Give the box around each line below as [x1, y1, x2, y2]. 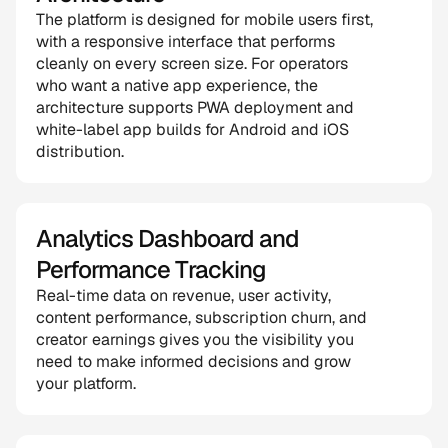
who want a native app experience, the [36, 75, 318, 96]
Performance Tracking [36, 254, 266, 285]
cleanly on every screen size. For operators [36, 53, 348, 74]
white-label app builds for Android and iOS [36, 119, 349, 140]
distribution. [36, 141, 124, 162]
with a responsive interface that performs [36, 31, 335, 52]
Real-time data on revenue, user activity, [36, 285, 331, 306]
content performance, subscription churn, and [36, 307, 367, 328]
